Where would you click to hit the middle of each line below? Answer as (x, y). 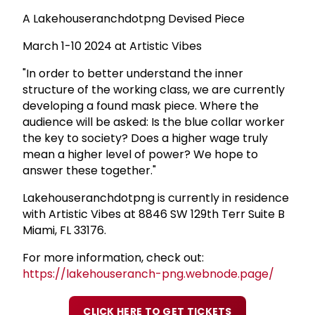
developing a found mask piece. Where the (141, 105)
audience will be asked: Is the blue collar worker (154, 122)
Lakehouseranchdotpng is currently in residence (156, 198)
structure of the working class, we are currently (154, 89)
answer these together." (89, 170)
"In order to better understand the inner (133, 73)
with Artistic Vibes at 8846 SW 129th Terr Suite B (154, 214)
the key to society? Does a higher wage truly (145, 138)
